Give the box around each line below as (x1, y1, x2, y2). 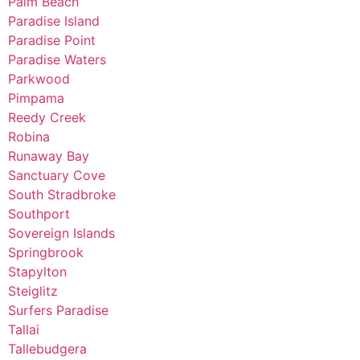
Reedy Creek (8, 108, 86, 125)
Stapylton (8, 263, 67, 280)
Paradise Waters (8, 51, 106, 67)
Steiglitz (8, 282, 58, 299)
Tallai (8, 321, 39, 337)
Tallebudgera (8, 340, 87, 357)
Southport (8, 205, 70, 222)
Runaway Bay (8, 147, 89, 164)
